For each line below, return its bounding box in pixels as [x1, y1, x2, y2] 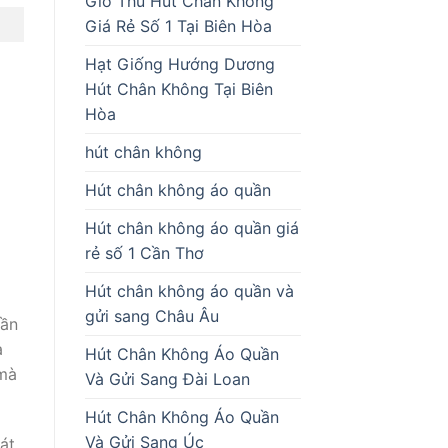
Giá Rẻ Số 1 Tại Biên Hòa [84, 15, 272, 36]
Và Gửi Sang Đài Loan [84, 368, 250, 389]
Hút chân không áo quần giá [84, 217, 299, 238]
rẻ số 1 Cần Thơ [84, 242, 204, 263]
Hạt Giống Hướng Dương [84, 53, 275, 74]
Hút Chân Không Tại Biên [84, 78, 273, 99]
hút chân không [84, 141, 202, 162]
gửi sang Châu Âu [84, 305, 219, 326]
